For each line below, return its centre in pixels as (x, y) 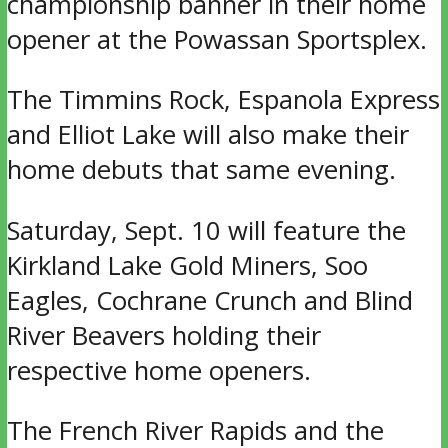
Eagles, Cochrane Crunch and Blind (209, 300)
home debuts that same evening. (201, 170)
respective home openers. (158, 370)
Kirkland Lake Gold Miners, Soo (187, 265)
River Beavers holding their (163, 335)
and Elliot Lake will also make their (207, 135)
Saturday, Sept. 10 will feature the (206, 230)
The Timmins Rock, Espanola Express (223, 100)
